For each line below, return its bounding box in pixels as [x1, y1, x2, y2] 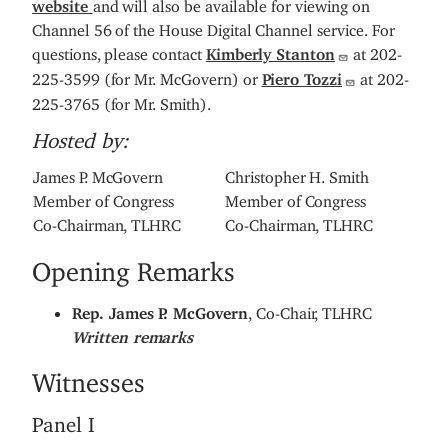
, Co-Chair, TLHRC [247, 303, 373, 316]
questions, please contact [32, 44, 206, 57]
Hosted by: [32, 128, 129, 144]
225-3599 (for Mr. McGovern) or [32, 69, 262, 82]
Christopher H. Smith [225, 167, 370, 180]
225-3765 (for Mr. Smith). [32, 94, 211, 107]
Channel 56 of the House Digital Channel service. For [32, 20, 395, 33]
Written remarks [72, 327, 194, 340]
